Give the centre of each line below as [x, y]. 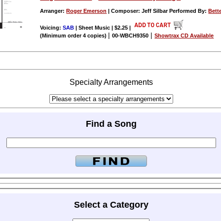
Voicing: [52, 28]
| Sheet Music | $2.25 [102, 28]
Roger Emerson [87, 11]
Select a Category [111, 205]
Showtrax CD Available [184, 36]
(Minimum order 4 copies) [74, 36]
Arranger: [53, 11]
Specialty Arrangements [111, 82]
